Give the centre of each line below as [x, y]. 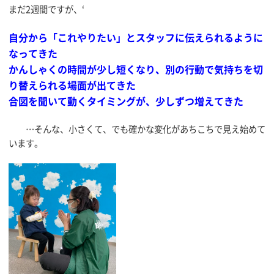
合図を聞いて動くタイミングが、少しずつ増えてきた [126, 101]
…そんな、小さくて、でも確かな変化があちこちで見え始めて [137, 129]
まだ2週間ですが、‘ [46, 9]
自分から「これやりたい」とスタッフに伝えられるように [136, 38]
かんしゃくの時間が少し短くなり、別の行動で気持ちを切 [136, 69]
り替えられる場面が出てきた [72, 85]
